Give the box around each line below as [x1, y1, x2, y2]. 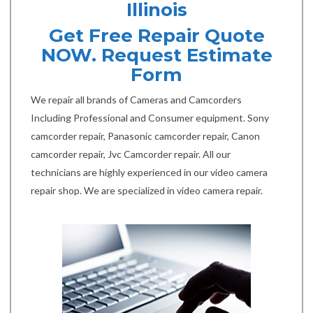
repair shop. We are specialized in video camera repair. [31, 184, 263, 196]
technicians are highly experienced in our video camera [31, 166, 268, 178]
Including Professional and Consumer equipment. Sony [31, 111, 269, 124]
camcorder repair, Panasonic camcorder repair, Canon [31, 129, 260, 142]
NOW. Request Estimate [41, 44, 272, 67]
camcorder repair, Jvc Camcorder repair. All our [31, 147, 231, 160]
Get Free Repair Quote [48, 24, 265, 48]
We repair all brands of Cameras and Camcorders [31, 93, 242, 105]
